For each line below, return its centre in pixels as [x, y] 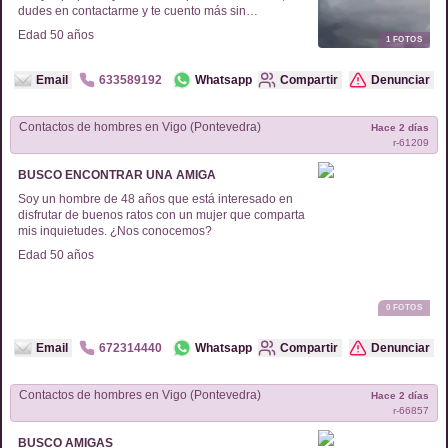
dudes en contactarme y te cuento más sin [132, 11]
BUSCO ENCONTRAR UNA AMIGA [117, 175]
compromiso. [53, 27]
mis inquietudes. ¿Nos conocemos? [115, 231]
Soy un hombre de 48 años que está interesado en [155, 199]
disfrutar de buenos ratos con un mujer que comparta [161, 215]
